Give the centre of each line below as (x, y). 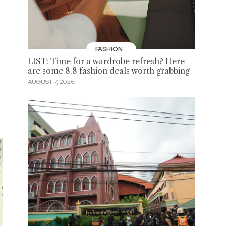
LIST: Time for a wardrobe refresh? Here (106, 61)
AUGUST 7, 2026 (51, 82)
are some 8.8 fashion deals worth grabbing (108, 71)
